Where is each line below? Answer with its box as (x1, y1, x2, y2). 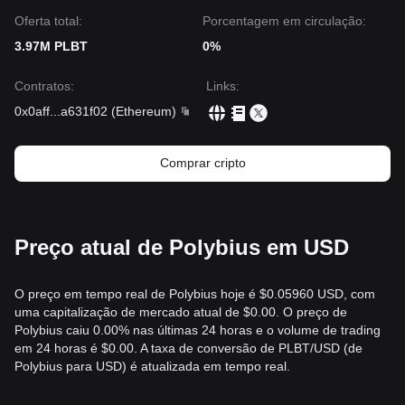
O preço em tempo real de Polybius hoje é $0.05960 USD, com (14, 287, 375, 301)
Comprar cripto (159, 155, 246, 170)
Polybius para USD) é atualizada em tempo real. (14, 359, 290, 373)
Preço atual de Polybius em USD (14, 235, 349, 259)
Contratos (14, 79, 71, 93)
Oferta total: (14, 14, 82, 28)
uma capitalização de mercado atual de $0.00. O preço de (14, 305, 347, 319)
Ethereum (116, 104, 172, 118)
